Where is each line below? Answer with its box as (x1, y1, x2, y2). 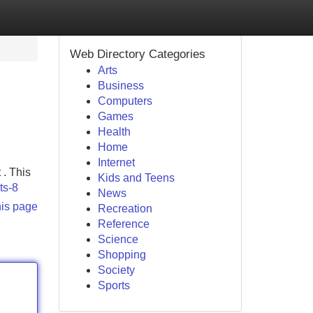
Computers (97, 95, 152, 107)
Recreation (97, 203, 152, 214)
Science (97, 233, 138, 245)
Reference (97, 218, 150, 230)
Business (97, 80, 144, 92)
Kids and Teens (97, 172, 175, 184)
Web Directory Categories (69, 48, 205, 61)
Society (97, 264, 135, 276)
